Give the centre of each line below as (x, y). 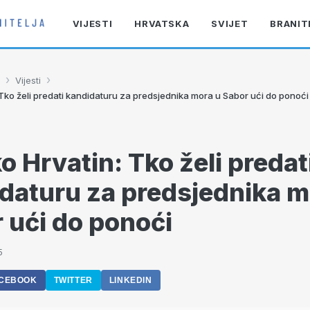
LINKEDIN (130, 280)
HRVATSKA (162, 24)
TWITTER (73, 280)
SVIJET (230, 24)
